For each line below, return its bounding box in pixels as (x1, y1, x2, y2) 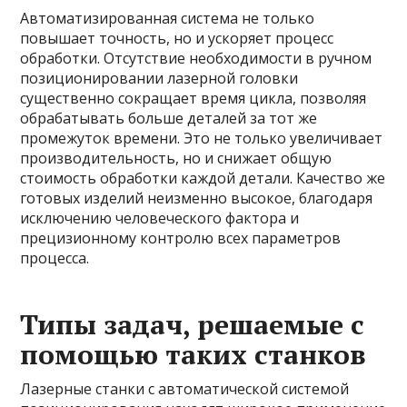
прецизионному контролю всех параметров (20, 228, 342, 248)
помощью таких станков (20, 336, 367, 372)
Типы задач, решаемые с (20, 306, 365, 342)
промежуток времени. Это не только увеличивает (20, 128, 383, 148)
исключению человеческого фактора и (20, 208, 300, 228)
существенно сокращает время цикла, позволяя (20, 88, 367, 108)
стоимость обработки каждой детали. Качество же (20, 168, 386, 188)
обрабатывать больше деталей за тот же (20, 108, 318, 128)
